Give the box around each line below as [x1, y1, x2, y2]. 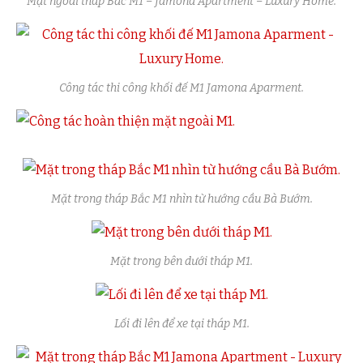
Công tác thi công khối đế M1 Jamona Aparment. [59, 81, 304, 96]
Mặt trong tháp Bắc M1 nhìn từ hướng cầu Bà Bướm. [50, 192, 313, 207]
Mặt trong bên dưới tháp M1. [110, 254, 253, 269]
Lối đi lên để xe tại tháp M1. [113, 317, 250, 331]
